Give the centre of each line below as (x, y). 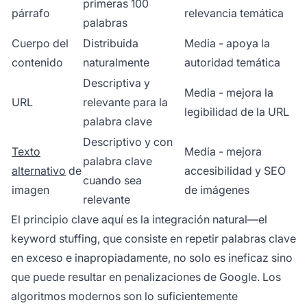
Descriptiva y (116, 83)
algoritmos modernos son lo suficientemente (124, 296)
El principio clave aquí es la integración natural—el (139, 219)
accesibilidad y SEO (235, 170)
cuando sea (112, 180)
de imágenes (217, 189)
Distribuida (111, 43)
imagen (30, 189)
